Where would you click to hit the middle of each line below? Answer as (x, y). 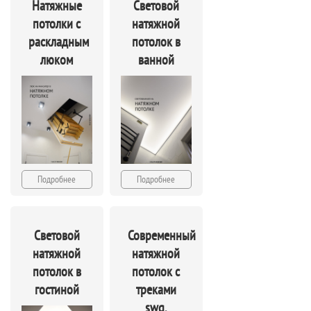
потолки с (57, 24)
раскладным (59, 42)
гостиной (57, 290)
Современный (161, 236)
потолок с (156, 272)
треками (156, 290)
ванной (156, 60)
